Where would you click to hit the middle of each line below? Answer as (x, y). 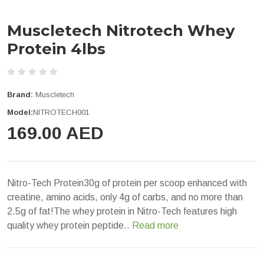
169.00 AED (55, 133)
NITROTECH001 (61, 112)
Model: (20, 112)
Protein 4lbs (56, 49)
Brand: (20, 94)
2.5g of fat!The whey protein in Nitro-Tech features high (122, 211)
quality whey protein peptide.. (70, 225)
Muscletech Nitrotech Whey (121, 30)
